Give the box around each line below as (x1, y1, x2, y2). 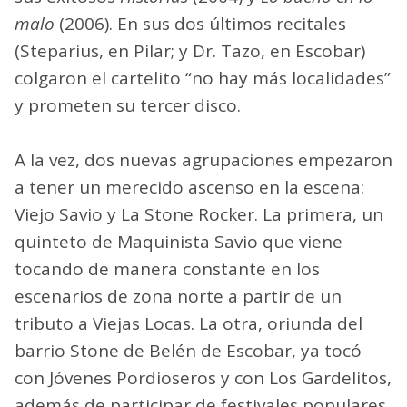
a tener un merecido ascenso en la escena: (15, 174, 364, 199)
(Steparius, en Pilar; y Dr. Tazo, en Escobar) (15, 38, 365, 63)
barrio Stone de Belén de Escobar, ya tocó (15, 338, 362, 362)
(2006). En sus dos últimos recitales (55, 11, 346, 35)
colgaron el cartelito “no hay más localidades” (15, 65, 391, 90)
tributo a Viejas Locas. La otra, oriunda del (15, 311, 362, 335)
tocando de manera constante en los (15, 256, 320, 281)
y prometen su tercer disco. (15, 93, 241, 117)
